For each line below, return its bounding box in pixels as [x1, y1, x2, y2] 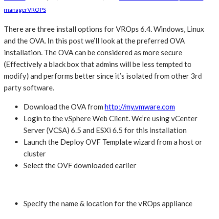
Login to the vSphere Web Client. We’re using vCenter [23, 114, 197, 123]
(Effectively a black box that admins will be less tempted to [4, 60, 192, 69]
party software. [4, 83, 54, 92]
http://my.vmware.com [105, 102, 175, 111]
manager [4, 6, 27, 14]
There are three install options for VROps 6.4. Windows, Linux [4, 24, 204, 34]
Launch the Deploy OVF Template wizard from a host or [23, 137, 202, 147]
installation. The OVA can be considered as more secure [4, 48, 182, 57]
